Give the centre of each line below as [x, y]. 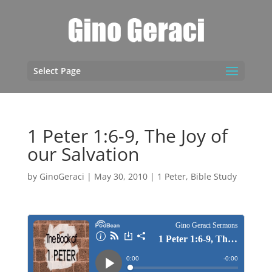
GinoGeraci [62, 176]
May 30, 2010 [121, 176]
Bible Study [213, 176]
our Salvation [83, 154]
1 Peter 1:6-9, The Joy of [127, 136]
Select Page [57, 71]
